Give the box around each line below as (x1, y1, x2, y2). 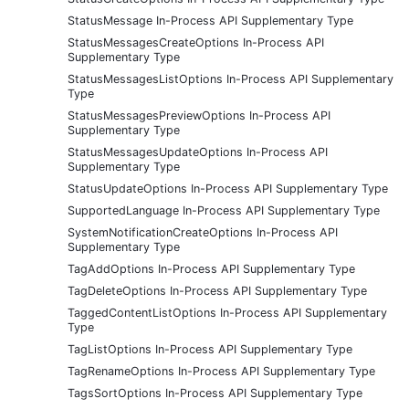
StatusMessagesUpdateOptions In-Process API (68, 144, 328, 159)
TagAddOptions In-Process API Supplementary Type (68, 261, 355, 276)
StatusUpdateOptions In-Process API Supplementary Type (68, 181, 388, 195)
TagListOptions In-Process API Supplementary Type (68, 341, 352, 356)
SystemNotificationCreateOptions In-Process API (68, 225, 338, 239)
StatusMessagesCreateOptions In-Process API (68, 35, 324, 49)
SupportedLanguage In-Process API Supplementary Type (68, 203, 380, 217)
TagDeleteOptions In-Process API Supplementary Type (68, 283, 367, 298)
